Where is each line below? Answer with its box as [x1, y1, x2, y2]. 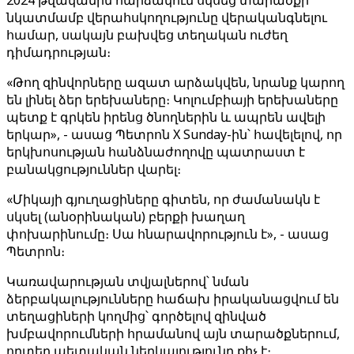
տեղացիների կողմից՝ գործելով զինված [6, 307, 266, 325]
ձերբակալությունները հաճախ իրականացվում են [6, 290, 339, 307]
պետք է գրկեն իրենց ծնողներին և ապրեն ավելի [6, 108, 326, 126]
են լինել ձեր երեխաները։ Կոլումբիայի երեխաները [6, 91, 338, 108]
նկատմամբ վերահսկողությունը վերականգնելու [6, 9, 327, 26]
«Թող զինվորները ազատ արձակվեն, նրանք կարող [6, 73, 345, 91]
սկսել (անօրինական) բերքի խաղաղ [6, 208, 245, 225]
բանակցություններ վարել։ [6, 160, 181, 178]
